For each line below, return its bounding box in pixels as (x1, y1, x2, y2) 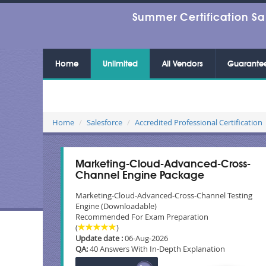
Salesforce (87, 117, 122, 128)
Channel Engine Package (75, 170, 204, 181)
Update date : (75, 233, 123, 243)
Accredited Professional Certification (135, 117, 262, 128)
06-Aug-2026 (123, 233, 168, 243)
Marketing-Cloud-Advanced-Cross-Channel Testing (75, 190, 252, 201)
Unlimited (103, 60, 138, 68)
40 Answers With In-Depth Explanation (88, 243, 225, 254)
